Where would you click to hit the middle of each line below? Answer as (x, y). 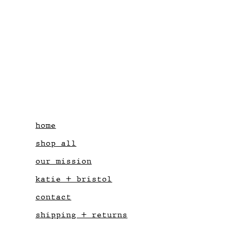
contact (53, 197)
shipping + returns (82, 215)
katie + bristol (74, 179)
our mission (64, 161)
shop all (56, 143)
